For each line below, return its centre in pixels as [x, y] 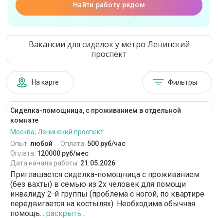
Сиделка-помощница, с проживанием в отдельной [96, 110]
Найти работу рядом [109, 5]
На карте [45, 82]
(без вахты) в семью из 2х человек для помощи [98, 184]
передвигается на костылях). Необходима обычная [103, 204]
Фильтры [182, 82]
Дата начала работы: [45, 163]
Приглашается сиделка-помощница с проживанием [105, 174]
